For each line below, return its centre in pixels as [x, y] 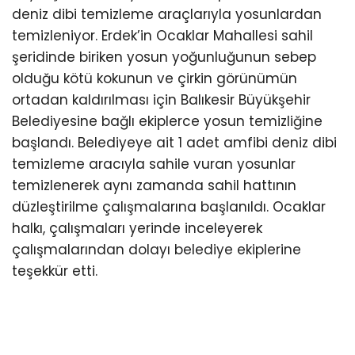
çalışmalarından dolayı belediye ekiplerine [157, 250]
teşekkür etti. [55, 271]
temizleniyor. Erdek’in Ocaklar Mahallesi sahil [162, 36]
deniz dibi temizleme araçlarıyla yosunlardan [167, 14]
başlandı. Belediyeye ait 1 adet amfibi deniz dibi [174, 143]
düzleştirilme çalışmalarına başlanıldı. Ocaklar [169, 207]
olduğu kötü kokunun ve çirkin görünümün [155, 78]
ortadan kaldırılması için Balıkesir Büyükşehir [161, 100]
